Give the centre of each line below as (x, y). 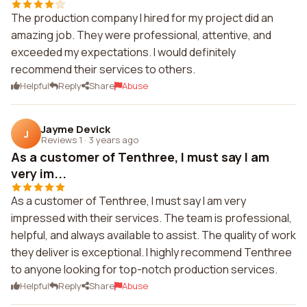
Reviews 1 (62, 139)
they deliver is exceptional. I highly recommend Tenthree (151, 252)
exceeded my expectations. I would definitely (123, 52)
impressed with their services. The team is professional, (151, 218)
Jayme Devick (76, 129)
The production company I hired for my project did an (142, 18)
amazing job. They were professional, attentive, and (141, 35)
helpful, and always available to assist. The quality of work (153, 235)
